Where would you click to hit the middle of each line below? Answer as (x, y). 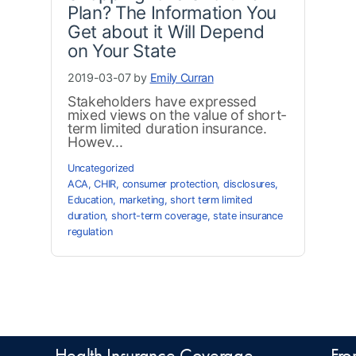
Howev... (95, 141)
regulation (90, 231)
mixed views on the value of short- (178, 114)
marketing (141, 199)
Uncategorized (101, 168)
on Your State (122, 50)
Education (91, 199)
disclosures (249, 184)
